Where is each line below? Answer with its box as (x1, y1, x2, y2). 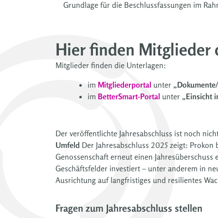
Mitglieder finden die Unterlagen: (55, 60, 166, 70)
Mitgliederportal (98, 79, 151, 90)
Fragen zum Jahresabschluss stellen (55, 201, 202, 214)
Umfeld (55, 140, 80, 150)
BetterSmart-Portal (98, 91, 160, 101)
